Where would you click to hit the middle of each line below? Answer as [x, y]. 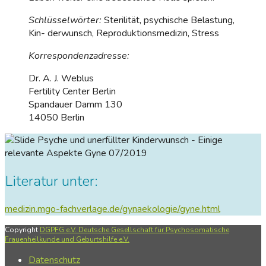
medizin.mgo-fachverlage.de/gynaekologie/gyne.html [113, 209]
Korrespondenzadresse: [79, 56]
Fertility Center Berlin [72, 91]
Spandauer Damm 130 [75, 104]
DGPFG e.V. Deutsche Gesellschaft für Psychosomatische [134, 229]
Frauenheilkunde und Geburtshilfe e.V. [67, 239]
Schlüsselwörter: [65, 20]
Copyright [22, 229]
